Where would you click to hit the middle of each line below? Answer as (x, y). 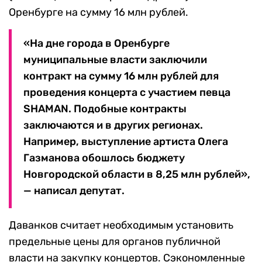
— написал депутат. (74, 191)
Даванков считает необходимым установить (121, 225)
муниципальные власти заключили (115, 60)
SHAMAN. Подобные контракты (105, 109)
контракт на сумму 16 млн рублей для (121, 76)
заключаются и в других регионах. (113, 125)
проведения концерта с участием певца (127, 93)
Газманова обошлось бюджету (104, 158)
